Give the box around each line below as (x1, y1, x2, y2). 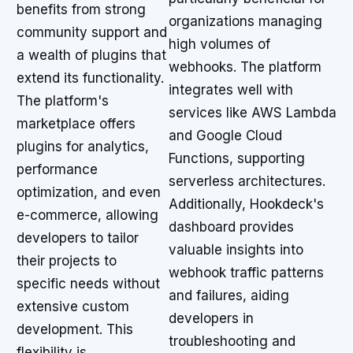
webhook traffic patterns (169, 265, 324, 281)
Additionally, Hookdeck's (169, 196, 324, 212)
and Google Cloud (169, 128, 282, 143)
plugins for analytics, (17, 139, 149, 154)
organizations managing (169, 13, 322, 29)
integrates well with (169, 82, 293, 98)
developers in (169, 310, 254, 326)
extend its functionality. (17, 70, 164, 86)
